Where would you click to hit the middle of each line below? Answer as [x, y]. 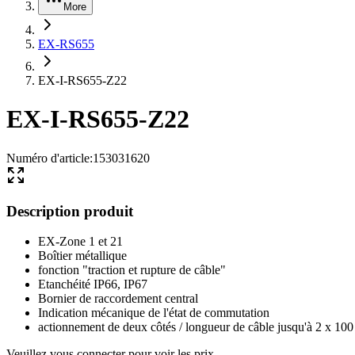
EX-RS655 [66, 44]
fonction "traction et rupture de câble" [132, 270]
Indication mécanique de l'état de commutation [154, 313]
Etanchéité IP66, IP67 [93, 284]
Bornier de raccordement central [118, 299]
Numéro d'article [48, 158]
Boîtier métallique [82, 256]
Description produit [70, 211]
